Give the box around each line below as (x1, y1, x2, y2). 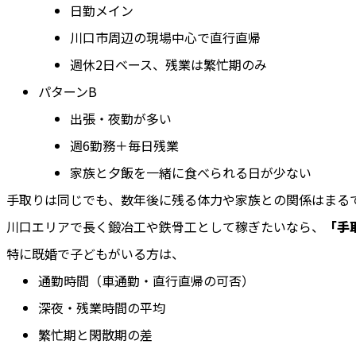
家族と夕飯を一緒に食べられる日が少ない (70, 163, 311, 183)
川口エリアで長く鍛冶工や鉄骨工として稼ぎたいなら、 (6, 217, 324, 237)
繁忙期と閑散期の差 (38, 325, 153, 345)
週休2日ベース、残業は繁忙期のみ (70, 55, 267, 75)
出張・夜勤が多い (70, 109, 172, 129)
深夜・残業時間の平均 (38, 298, 165, 318)
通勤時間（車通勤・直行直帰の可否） (38, 271, 254, 291)
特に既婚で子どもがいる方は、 (6, 244, 184, 264)
